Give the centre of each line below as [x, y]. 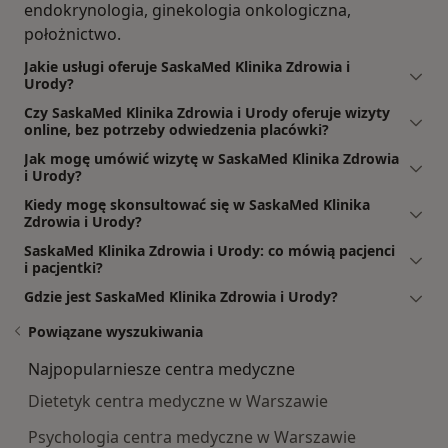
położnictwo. [72, 34]
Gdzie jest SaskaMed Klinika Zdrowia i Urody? [181, 297]
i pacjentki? [63, 268]
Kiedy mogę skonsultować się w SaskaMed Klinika [197, 205]
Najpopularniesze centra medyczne [161, 369]
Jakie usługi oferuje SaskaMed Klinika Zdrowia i [187, 67]
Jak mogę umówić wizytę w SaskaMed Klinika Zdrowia [211, 159]
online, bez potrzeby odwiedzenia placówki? [176, 130]
